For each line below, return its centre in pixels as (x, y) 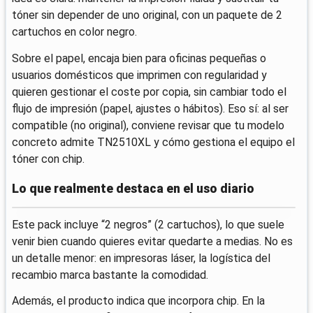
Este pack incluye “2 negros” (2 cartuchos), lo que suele (148, 224)
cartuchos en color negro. (74, 32)
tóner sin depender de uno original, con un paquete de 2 (147, 15)
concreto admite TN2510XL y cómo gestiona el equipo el (153, 142)
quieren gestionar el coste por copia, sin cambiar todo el (149, 92)
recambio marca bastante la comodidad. (110, 275)
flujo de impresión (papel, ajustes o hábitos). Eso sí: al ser (150, 108)
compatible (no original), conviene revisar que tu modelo (148, 125)
